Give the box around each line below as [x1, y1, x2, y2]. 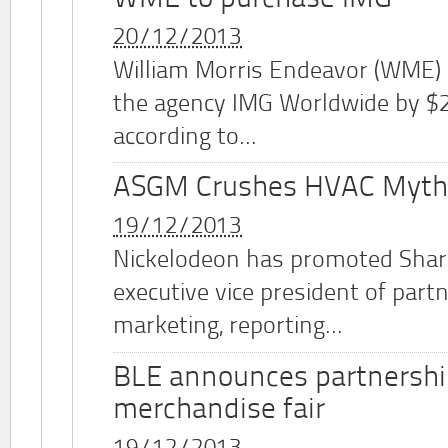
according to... [113, 125, 257, 150]
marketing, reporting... [113, 315, 343, 340]
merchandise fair [113, 395, 325, 425]
